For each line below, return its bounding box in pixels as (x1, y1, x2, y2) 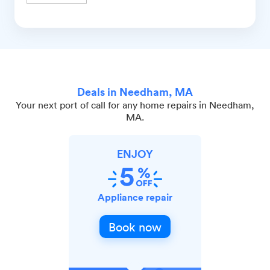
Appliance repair (98, 190, 172, 204)
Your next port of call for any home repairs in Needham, (16, 98, 254, 111)
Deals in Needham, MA (77, 84, 193, 99)
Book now (108, 218, 162, 234)
